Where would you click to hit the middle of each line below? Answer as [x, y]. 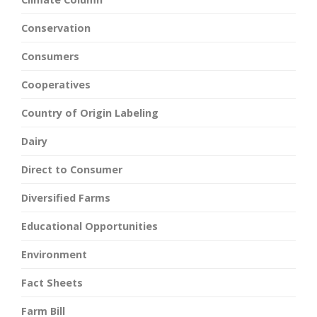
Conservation [56, 28]
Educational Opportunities [90, 226]
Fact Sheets [52, 283]
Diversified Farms [66, 198]
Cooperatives [56, 85]
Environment [54, 255]
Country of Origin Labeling [90, 113]
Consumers [50, 57]
